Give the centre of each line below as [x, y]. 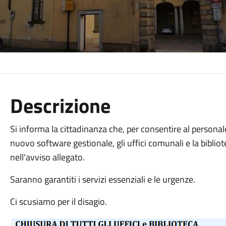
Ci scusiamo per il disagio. [58, 202]
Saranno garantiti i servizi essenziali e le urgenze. [102, 179]
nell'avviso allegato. [47, 157]
